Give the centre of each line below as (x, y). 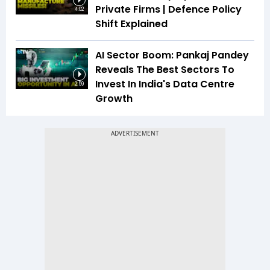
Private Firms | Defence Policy (168, 10)
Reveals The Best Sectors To (165, 70)
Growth (114, 99)
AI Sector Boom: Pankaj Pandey (172, 55)
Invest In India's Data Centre (165, 84)
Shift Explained (131, 24)
